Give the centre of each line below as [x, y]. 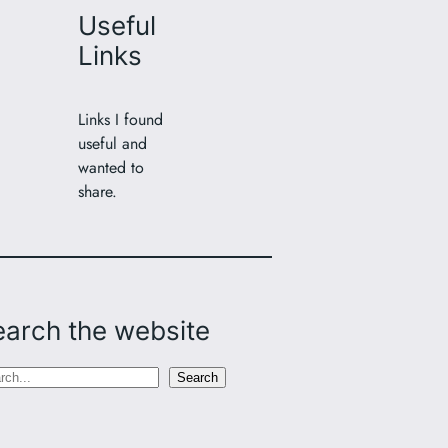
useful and [113, 144]
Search [198, 377]
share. [98, 192]
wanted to [111, 168]
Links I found [121, 120]
